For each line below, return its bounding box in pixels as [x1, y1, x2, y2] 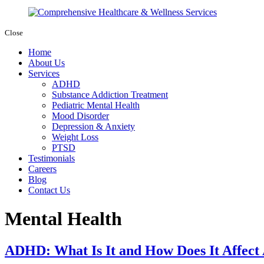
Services [28, 68, 60, 78]
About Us [28, 57, 65, 68]
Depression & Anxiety [52, 121, 135, 131]
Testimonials [28, 153, 75, 163]
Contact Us [28, 184, 70, 195]
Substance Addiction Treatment [52, 89, 168, 100]
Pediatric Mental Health [52, 100, 140, 110]
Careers [28, 163, 57, 174]
